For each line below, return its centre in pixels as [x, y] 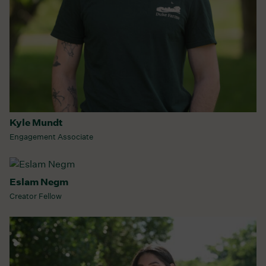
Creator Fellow [36, 197]
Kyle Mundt [36, 123]
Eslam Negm [39, 182]
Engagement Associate [51, 137]
